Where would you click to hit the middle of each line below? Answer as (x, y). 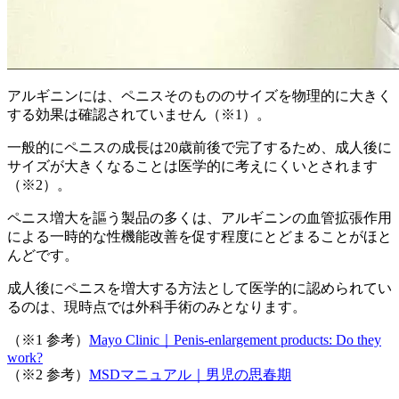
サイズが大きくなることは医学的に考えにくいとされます (192, 166)
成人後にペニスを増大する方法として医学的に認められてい (199, 288)
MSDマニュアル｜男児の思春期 (190, 375)
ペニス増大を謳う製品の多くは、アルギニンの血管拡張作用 (199, 218)
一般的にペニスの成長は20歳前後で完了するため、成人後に (199, 147)
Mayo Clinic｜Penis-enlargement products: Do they (235, 340)
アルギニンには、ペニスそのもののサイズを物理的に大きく (199, 96)
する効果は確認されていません (107, 114)
